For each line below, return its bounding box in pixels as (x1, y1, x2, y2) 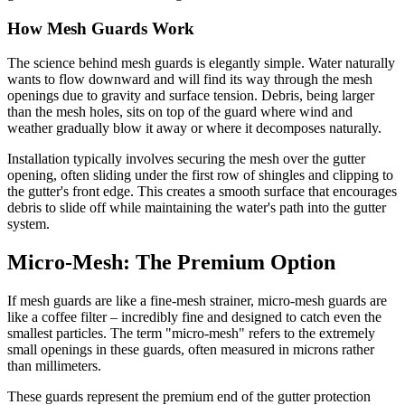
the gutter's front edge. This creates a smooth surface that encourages (7, 184, 397, 200)
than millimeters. (7, 358, 101, 374)
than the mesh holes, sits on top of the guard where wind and (7, 104, 353, 120)
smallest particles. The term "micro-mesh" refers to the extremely (7, 325, 375, 342)
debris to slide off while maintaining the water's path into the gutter (7, 200, 386, 216)
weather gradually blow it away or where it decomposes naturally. (7, 120, 381, 137)
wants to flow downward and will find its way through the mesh (7, 71, 372, 88)
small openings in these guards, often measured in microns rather (7, 342, 374, 358)
